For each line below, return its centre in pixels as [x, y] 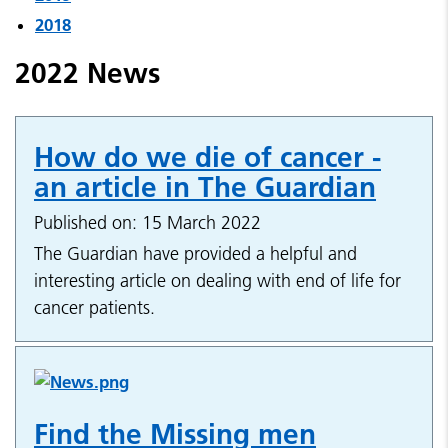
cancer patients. [94, 307]
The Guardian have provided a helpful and [195, 253]
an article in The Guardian [205, 187]
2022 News [87, 73]
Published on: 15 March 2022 [147, 222]
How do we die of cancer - [207, 157]
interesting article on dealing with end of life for [217, 280]
